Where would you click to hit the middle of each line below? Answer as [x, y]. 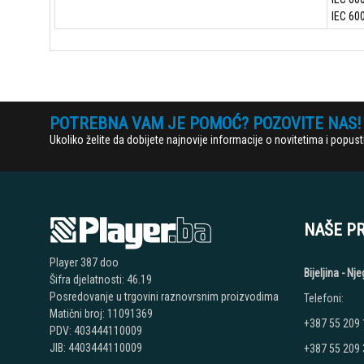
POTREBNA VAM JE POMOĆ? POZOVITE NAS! [205, 123]
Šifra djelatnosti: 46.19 [100, 279]
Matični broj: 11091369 [101, 314]
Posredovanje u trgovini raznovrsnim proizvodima [164, 297]
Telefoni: [323, 298]
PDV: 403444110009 [95, 331]
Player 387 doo [84, 262]
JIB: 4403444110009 [95, 348]
